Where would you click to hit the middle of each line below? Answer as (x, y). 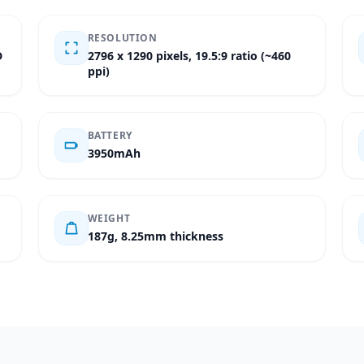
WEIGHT (109, 218)
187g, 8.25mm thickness (155, 236)
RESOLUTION (122, 38)
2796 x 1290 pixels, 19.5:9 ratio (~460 (189, 56)
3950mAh (114, 153)
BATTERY (110, 135)
